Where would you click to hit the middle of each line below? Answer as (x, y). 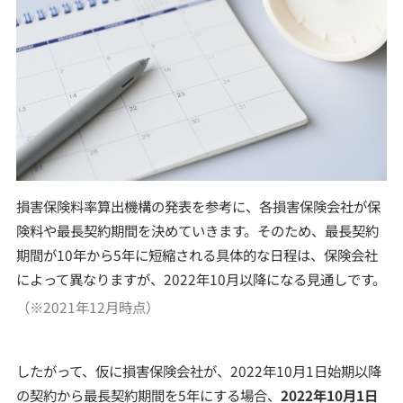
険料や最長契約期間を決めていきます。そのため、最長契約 (197, 231)
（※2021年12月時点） (87, 306)
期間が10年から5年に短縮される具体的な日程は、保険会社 (197, 255)
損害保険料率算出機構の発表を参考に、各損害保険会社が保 (198, 206)
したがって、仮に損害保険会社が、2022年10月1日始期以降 (198, 370)
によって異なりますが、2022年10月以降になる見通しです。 (201, 279)
